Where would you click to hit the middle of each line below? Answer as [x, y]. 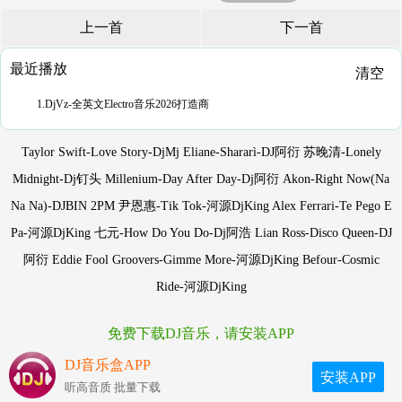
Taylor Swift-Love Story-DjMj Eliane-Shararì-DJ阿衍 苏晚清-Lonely [201, 152]
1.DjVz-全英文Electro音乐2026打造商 [123, 104]
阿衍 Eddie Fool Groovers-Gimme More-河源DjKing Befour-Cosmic [201, 260]
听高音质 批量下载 [113, 387]
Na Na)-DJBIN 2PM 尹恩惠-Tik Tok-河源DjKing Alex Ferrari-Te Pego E [201, 206]
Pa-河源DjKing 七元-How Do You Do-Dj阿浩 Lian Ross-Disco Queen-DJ [201, 233]
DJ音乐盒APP [108, 365]
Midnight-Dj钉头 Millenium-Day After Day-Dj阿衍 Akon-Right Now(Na [201, 179]
